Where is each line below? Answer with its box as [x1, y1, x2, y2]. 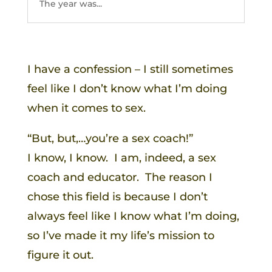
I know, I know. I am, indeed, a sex [27, 151, 216, 165]
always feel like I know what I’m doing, [27, 209, 239, 223]
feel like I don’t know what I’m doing [27, 81, 227, 95]
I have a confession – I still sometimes [27, 62, 233, 76]
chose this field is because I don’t [27, 189, 208, 203]
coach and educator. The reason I [27, 170, 212, 184]
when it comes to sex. [27, 101, 146, 115]
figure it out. [27, 248, 93, 262]
